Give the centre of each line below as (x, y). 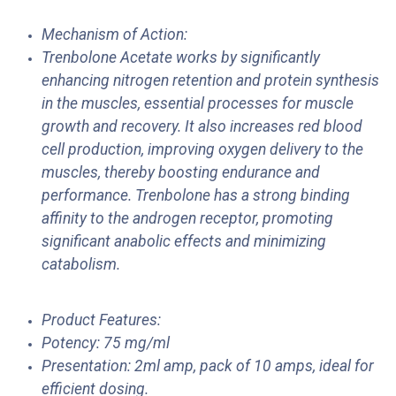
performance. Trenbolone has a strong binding (196, 196)
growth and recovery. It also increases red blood (202, 127)
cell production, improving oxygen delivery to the (202, 150)
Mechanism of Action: (114, 35)
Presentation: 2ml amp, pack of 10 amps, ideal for (208, 366)
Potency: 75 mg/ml (106, 343)
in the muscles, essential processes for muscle (198, 104)
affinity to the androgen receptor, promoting (187, 219)
